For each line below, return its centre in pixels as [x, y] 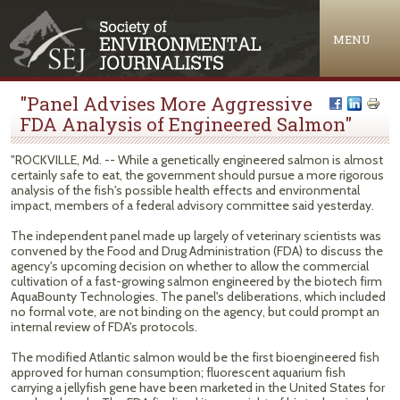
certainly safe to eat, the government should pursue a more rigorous [197, 175]
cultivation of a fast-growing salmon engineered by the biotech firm [196, 281]
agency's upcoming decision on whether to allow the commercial [190, 266]
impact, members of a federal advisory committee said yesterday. [192, 205]
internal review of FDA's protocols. [104, 327]
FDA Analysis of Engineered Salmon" [186, 124]
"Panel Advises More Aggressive [166, 104]
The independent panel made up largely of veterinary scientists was [196, 236]
